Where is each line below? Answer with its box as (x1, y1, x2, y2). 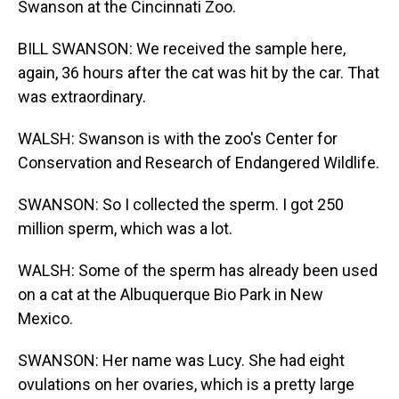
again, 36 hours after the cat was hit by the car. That (18, 63, 379, 82)
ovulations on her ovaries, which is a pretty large (18, 375, 354, 394)
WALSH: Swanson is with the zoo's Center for (18, 129, 338, 148)
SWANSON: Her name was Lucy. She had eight (18, 351, 345, 370)
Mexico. (18, 309, 73, 328)
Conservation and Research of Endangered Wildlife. (18, 153, 379, 172)
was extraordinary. (18, 87, 146, 106)
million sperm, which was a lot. (18, 219, 232, 238)
